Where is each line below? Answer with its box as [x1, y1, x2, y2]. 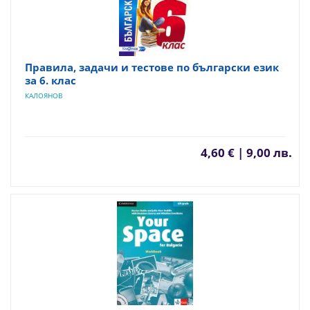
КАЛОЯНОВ [25, 90, 62, 100]
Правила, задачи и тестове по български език [25, 60, 279, 74]
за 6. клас [25, 73, 76, 87]
